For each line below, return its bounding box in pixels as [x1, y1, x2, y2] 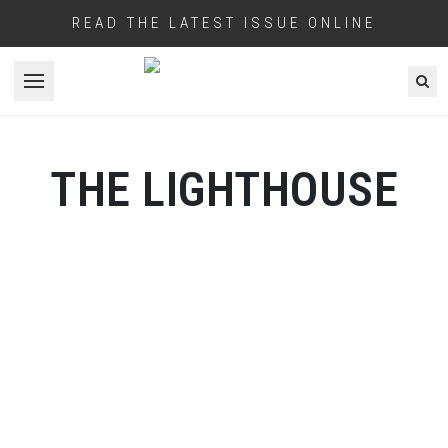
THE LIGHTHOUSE [50, 160, 398, 218]
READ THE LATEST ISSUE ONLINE [72, 14, 376, 32]
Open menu [32, 82, 112, 100]
